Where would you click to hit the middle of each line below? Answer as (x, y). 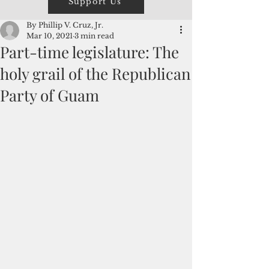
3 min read (94, 36)
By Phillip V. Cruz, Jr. (65, 25)
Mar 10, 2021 (50, 36)
